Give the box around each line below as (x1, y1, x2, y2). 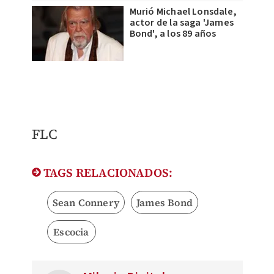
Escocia (53, 224, 89, 239)
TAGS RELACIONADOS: (40, 164, 173, 180)
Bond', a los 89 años (129, 26, 217, 40)
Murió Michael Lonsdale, (129, 4, 237, 18)
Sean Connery (52, 195, 119, 209)
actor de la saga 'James (129, 15, 234, 29)
